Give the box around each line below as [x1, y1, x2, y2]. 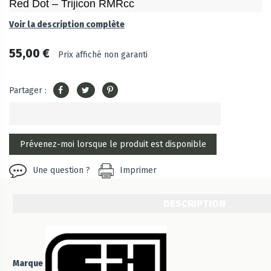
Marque [13, 258, 43, 269]
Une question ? [33, 165, 90, 176]
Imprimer [120, 165, 157, 176]
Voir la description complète [9, 19, 125, 30]
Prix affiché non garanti [58, 50, 148, 60]
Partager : [9, 85, 47, 96]
